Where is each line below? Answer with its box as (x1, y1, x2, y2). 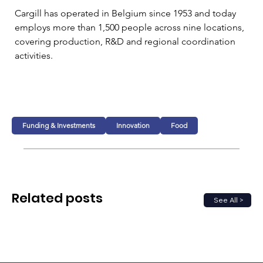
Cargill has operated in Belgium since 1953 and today (15, 7, 238, 19)
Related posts (12, 189, 103, 208)
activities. (15, 49, 53, 61)
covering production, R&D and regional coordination (15, 35, 238, 47)
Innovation (116, 120, 150, 130)
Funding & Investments (22, 120, 96, 130)
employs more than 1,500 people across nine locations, (15, 21, 247, 33)
